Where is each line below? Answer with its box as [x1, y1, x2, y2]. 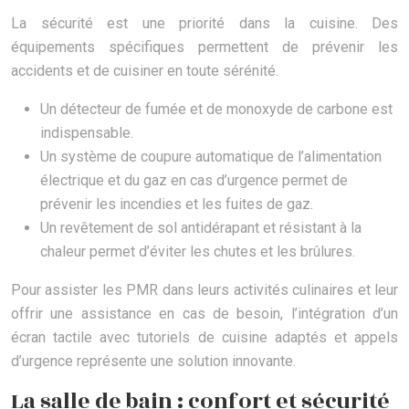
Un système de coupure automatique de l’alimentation [40, 148, 382, 166]
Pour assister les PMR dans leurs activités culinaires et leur [11, 281, 398, 299]
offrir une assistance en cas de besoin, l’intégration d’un [11, 305, 398, 323]
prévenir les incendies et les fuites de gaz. [40, 195, 313, 214]
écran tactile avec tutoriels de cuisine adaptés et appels [11, 329, 398, 347]
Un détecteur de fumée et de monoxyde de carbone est [40, 100, 393, 119]
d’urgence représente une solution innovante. [11, 352, 296, 371]
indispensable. [40, 124, 133, 142]
